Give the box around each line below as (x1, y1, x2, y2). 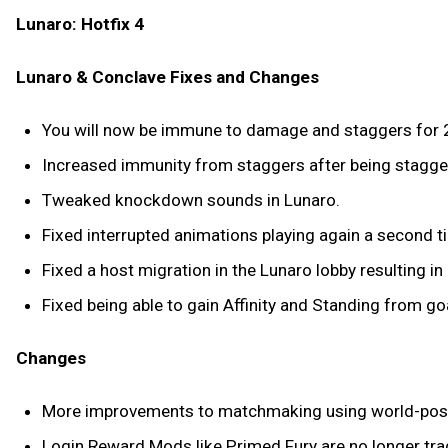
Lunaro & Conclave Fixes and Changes (16, 66, 319, 87)
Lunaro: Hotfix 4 (16, 14, 144, 34)
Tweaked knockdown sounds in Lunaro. (41, 189, 340, 210)
